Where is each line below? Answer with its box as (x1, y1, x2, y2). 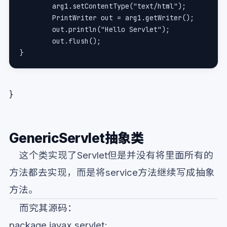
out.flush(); (52, 36, 101, 46)
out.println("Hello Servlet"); (52, 25, 170, 34)
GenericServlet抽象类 (9, 130, 144, 146)
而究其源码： (9, 202, 77, 213)
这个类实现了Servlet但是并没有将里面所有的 (9, 149, 213, 161)
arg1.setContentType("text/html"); (52, 2, 186, 11)
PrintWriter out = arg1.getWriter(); (52, 13, 194, 23)
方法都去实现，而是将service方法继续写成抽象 (9, 166, 215, 178)
